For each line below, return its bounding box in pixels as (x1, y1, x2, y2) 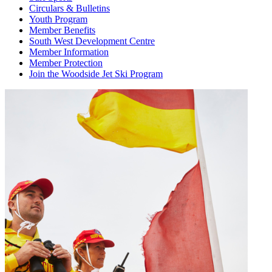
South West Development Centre (29, 36, 155, 46)
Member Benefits (29, 25, 95, 35)
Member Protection (29, 58, 103, 68)
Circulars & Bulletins (29, 3, 110, 13)
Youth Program (29, 14, 87, 24)
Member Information (29, 47, 109, 57)
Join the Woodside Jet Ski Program (29, 69, 163, 79)
